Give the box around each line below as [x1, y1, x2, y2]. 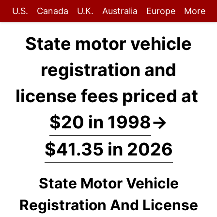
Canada [36, 6, 68, 16]
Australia [102, 6, 138, 16]
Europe [146, 6, 175, 16]
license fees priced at [15, 85, 202, 107]
